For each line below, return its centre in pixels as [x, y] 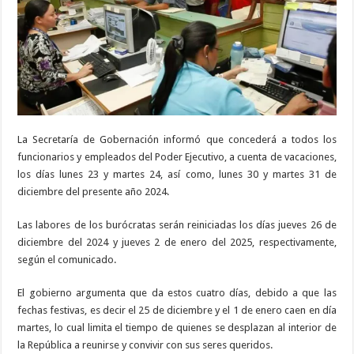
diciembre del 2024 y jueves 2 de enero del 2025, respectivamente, [177, 243]
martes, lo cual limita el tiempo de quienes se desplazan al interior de [177, 328]
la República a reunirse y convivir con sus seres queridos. [145, 345]
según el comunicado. [67, 260]
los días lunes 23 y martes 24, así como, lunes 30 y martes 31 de [177, 175]
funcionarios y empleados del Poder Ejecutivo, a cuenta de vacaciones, [177, 157]
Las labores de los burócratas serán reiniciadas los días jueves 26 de [177, 225]
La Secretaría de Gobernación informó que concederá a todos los [177, 140]
